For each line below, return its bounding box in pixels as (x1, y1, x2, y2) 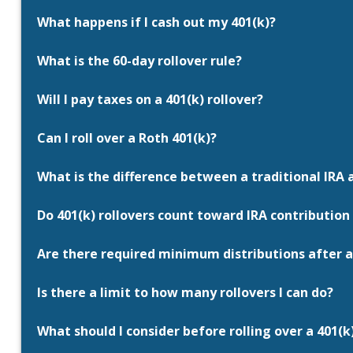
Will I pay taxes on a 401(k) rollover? (36, 91, 263, 109)
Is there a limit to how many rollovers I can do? (36, 284, 333, 302)
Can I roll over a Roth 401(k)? (36, 129, 217, 147)
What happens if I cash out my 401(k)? (36, 13, 276, 32)
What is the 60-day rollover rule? (36, 52, 242, 70)
